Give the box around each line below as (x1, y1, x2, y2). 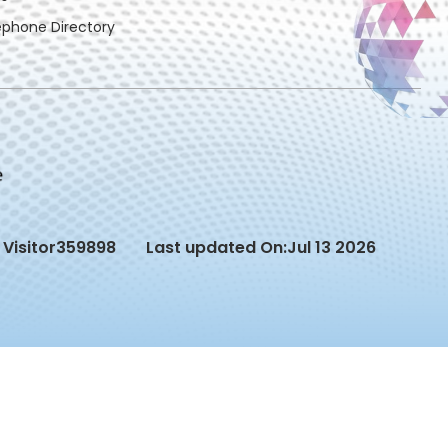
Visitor (3, 236, 57, 260)
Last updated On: (146, 236, 288, 260)
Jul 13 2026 (287, 236, 377, 260)
